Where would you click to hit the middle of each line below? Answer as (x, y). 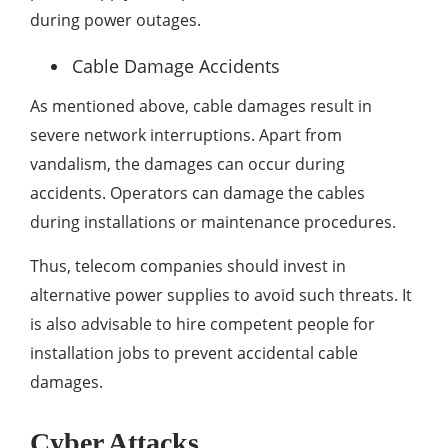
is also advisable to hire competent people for (202, 324)
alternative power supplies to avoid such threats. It (221, 295)
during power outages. (115, 20)
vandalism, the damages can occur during (187, 164)
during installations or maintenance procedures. (213, 222)
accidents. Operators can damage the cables (197, 193)
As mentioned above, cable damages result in (201, 106)
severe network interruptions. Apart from (186, 135)
